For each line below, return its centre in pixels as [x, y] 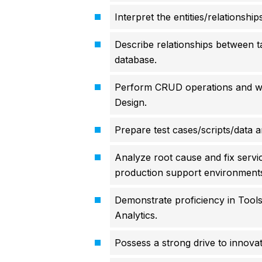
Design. [130, 103]
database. [135, 60]
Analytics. [136, 216]
